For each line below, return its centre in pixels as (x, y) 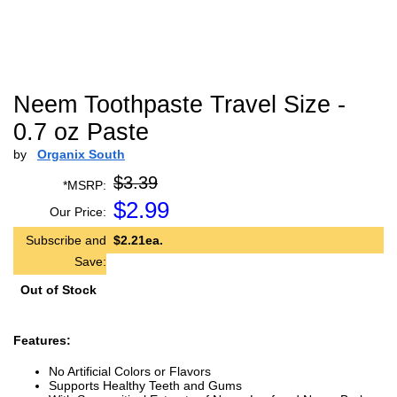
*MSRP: (85, 185)
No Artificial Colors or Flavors (130, 371)
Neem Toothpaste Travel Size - (179, 105)
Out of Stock (58, 290)
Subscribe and (66, 240)
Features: (42, 340)
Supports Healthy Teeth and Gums (145, 385)
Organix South (81, 154)
